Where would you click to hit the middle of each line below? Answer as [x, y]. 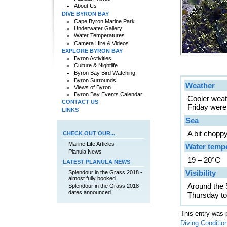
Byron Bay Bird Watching [104, 73]
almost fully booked [92, 178]
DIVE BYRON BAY [85, 13]
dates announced [90, 192]
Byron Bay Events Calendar [108, 94]
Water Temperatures [99, 36]
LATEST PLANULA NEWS [97, 161]
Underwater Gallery [98, 29]
